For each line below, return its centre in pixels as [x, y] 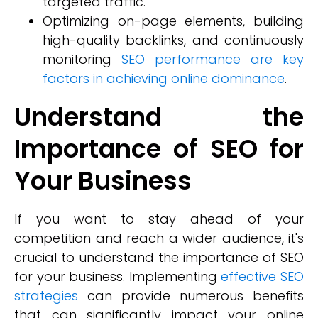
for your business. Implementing [118, 276]
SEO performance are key [213, 59]
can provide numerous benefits [191, 296]
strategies [46, 296]
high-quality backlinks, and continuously [173, 40]
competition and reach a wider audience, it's [159, 238]
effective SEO [263, 276]
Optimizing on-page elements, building [173, 21]
